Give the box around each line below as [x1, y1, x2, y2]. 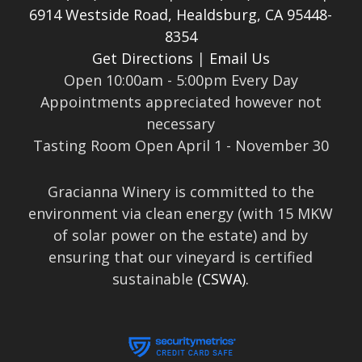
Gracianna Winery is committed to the [47, 182, 314, 202]
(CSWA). [197, 269, 250, 289]
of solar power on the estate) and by [53, 225, 309, 246]
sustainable [112, 269, 198, 289]
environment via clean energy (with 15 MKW [28, 204, 334, 224]
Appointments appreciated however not [40, 92, 322, 112]
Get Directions [91, 48, 193, 69]
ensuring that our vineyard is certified [48, 247, 314, 267]
